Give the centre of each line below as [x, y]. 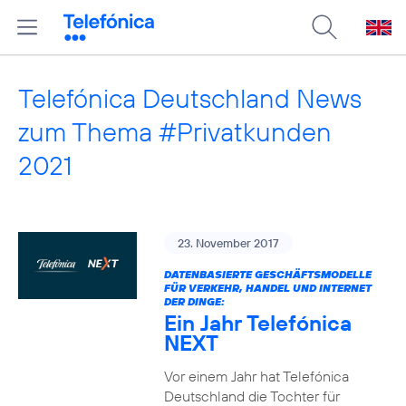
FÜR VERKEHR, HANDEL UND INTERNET [267, 288]
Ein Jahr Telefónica [257, 323]
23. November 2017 [228, 243]
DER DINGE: [194, 301]
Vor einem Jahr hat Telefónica [256, 376]
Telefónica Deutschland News [190, 98]
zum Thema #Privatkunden [175, 132]
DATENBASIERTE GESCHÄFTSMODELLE [267, 274]
